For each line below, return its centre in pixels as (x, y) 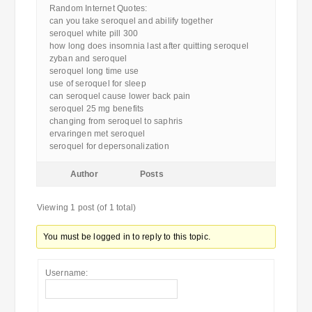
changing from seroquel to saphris (116, 121)
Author (84, 174)
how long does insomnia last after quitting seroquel (149, 46)
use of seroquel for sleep (97, 84)
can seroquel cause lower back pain (120, 96)
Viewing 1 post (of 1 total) (86, 208)
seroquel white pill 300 (94, 33)
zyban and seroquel (88, 58)
